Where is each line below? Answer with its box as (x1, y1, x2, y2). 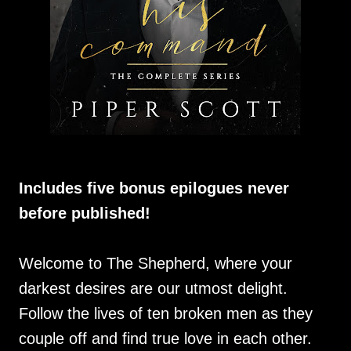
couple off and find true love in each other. (19, 330, 312, 347)
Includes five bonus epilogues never (19, 179, 289, 197)
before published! (19, 204, 150, 222)
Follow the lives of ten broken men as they (19, 305, 313, 322)
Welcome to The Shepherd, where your (19, 255, 292, 272)
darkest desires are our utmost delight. (19, 280, 288, 297)
